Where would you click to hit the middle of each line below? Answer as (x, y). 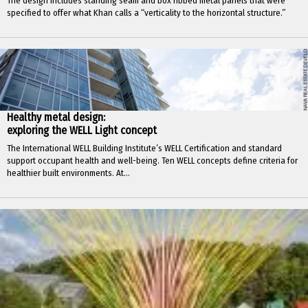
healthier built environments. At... (68, 173)
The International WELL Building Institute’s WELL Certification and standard (144, 148)
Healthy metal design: (56, 118)
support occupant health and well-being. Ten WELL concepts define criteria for (152, 161)
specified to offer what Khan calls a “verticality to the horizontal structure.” (146, 13)
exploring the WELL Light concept (82, 131)
